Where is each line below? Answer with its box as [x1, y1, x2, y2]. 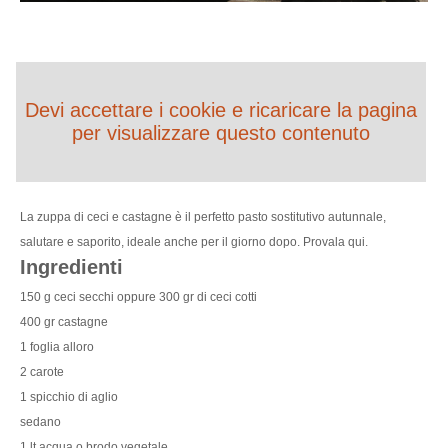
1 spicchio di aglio [20, 389, 118, 404]
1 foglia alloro [20, 339, 94, 354]
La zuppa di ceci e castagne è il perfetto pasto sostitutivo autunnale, [20, 209, 386, 224]
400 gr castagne [20, 314, 108, 329]
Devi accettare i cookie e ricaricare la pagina [25, 98, 417, 121]
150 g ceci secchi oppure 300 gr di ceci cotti [20, 289, 257, 304]
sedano [20, 414, 61, 429]
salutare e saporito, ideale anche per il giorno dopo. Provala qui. [20, 234, 371, 249]
